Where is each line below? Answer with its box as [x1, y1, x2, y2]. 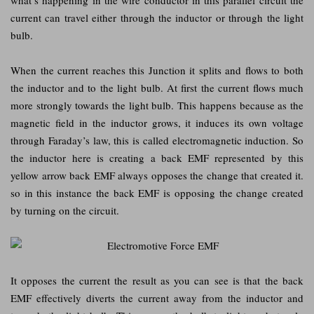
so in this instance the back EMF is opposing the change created [11, 185, 303, 200]
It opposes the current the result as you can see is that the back [11, 273, 303, 287]
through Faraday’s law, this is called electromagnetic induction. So [11, 132, 303, 147]
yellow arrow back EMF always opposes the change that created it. [11, 168, 303, 182]
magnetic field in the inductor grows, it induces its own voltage [11, 115, 303, 130]
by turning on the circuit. [11, 203, 119, 217]
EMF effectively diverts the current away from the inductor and [11, 290, 303, 305]
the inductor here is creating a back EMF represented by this [11, 150, 303, 165]
